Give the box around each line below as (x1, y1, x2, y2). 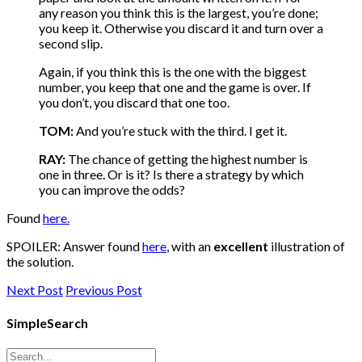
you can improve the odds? (39, 182, 185, 198)
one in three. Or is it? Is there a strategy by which (39, 166, 304, 183)
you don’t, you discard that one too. (39, 95, 229, 111)
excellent (213, 238, 268, 255)
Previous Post (65, 282, 142, 298)
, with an (166, 238, 213, 255)
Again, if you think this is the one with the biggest (39, 64, 306, 80)
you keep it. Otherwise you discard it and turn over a (39, 20, 323, 36)
